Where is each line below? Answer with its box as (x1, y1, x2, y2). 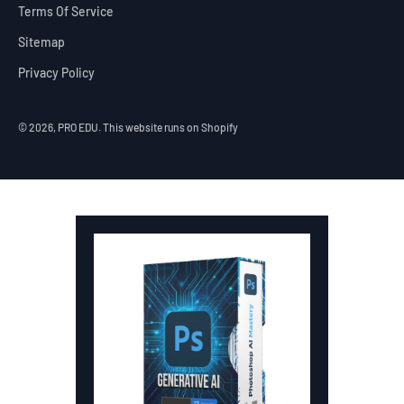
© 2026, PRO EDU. (18, 120, 103, 133)
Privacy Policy (18, 64, 95, 80)
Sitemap (18, 33, 65, 50)
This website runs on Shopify (103, 120, 238, 133)
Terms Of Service (18, 3, 114, 19)
